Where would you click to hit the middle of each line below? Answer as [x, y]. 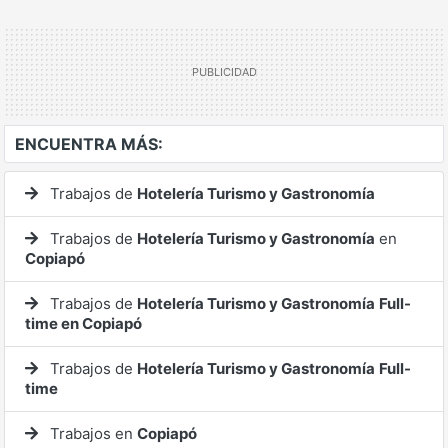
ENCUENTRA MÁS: [89, 144]
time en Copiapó [83, 324]
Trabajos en [91, 434]
